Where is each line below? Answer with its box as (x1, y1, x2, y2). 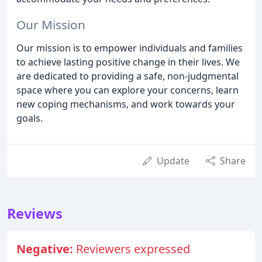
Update (157, 154, 189, 168)
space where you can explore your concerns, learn (16, 84, 239, 97)
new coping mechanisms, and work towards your (16, 98, 235, 111)
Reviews (7, 204, 63, 223)
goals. (16, 112, 43, 125)
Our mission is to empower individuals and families (16, 42, 243, 55)
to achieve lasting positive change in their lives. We (16, 56, 240, 69)
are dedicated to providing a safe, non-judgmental (16, 70, 239, 83)
